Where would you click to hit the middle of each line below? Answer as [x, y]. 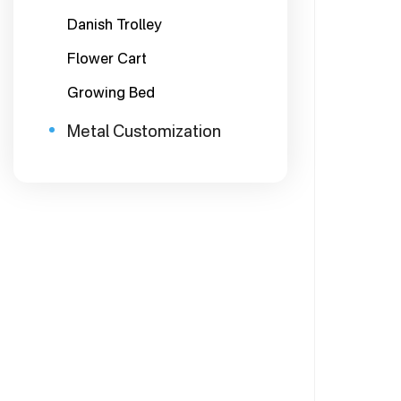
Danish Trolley [114, 24]
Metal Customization [144, 131]
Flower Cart [107, 58]
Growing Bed [111, 92]
